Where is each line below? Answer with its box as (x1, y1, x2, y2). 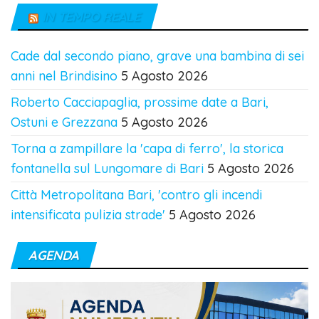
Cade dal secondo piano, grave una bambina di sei (11, 48, 304, 65)
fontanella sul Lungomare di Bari (11, 160, 204, 177)
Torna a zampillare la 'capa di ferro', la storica (11, 140, 283, 157)
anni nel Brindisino (11, 68, 117, 85)
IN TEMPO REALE (41, 9, 140, 26)
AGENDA (28, 247, 79, 264)
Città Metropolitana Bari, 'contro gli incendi (11, 187, 262, 204)
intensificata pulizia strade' (11, 206, 165, 224)
